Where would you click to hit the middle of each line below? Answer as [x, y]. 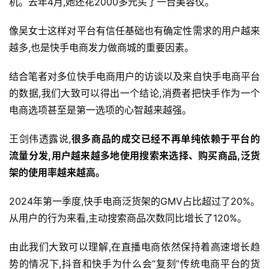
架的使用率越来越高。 [57, 173]
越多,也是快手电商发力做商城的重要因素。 [101, 48]
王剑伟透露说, [40, 139]
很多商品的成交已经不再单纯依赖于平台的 [166, 139]
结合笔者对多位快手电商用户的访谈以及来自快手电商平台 [134, 77]
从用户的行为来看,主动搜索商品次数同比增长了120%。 [128, 218]
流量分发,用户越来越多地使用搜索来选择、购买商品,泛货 [134, 156]
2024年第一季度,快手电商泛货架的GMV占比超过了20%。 [134, 201]
